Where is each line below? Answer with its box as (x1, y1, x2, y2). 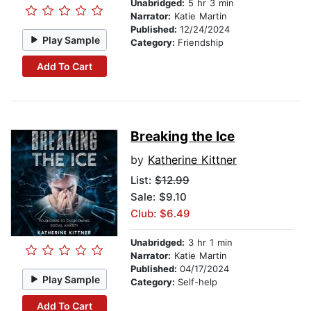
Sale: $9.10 (131, 190, 187, 204)
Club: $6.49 (131, 207, 190, 221)
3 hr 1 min (185, 237, 233, 249)
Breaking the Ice (131, 128, 235, 145)
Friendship (178, 37, 224, 49)
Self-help (178, 276, 217, 288)
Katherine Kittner (148, 153, 237, 167)
